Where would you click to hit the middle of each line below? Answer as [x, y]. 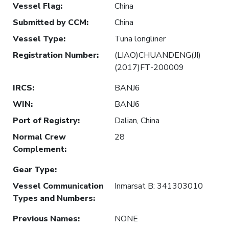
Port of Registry [45, 120]
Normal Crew [39, 137]
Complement [39, 149]
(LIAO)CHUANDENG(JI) [158, 55]
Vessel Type [38, 39]
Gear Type [34, 169]
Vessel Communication [58, 186]
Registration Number [55, 55]
